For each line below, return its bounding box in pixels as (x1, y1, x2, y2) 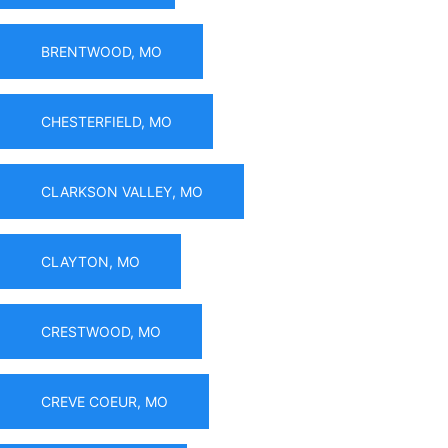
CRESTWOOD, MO (41, 322, 161, 340)
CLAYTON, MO (41, 252, 140, 270)
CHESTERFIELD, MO (41, 112, 172, 130)
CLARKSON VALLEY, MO (41, 182, 203, 200)
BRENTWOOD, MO (41, 42, 162, 60)
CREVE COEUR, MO (41, 392, 168, 410)
